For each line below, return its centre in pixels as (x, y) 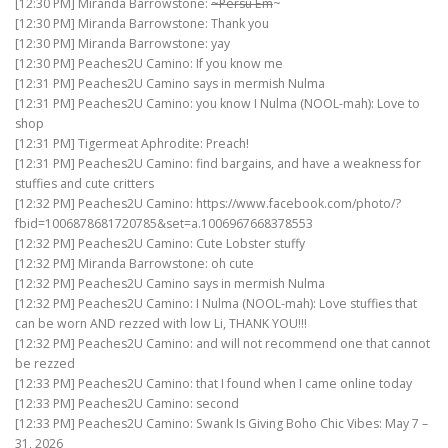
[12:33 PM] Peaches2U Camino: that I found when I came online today (213, 384)
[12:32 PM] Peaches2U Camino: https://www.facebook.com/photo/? (208, 204)
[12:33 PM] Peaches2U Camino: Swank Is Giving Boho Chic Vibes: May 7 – (221, 424)
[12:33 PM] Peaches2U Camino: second (127, 404)
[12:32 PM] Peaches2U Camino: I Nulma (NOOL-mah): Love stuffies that (216, 304)
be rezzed (45, 364)
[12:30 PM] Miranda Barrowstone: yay (122, 44)
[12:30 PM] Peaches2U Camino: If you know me (149, 64)
